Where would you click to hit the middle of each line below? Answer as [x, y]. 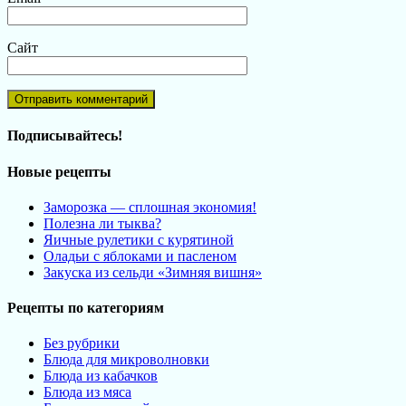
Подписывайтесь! [65, 136]
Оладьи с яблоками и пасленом [140, 256]
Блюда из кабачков [101, 376]
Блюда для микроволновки [126, 360]
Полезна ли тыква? [102, 223]
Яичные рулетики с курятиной [139, 239]
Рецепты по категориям [86, 308]
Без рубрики [82, 343]
